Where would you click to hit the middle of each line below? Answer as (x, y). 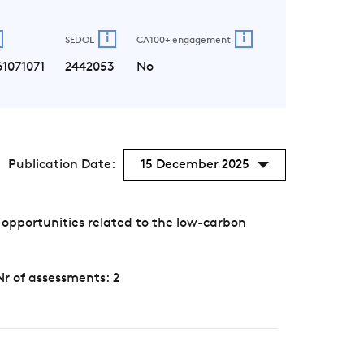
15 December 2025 (195, 165)
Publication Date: (62, 165)
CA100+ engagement (184, 41)
